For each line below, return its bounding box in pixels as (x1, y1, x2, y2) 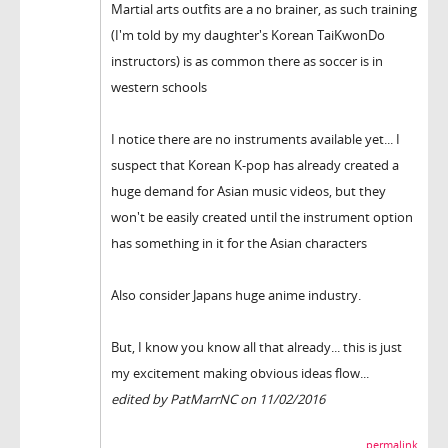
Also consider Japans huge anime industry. (111, 285, 361, 304)
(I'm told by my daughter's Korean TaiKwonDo (111, 25, 385, 44)
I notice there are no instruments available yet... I (111, 129, 400, 148)
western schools (111, 77, 207, 96)
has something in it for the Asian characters (111, 233, 367, 252)
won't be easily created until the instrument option (111, 207, 413, 226)
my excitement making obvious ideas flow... (111, 363, 369, 382)
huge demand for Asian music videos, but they (111, 181, 386, 200)
